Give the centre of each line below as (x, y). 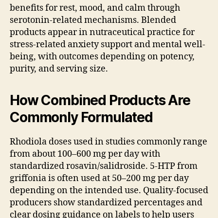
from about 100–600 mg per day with (85, 154)
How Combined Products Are (100, 100)
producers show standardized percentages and (106, 203)
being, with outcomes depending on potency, (102, 57)
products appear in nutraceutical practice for (102, 33)
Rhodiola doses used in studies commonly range (109, 142)
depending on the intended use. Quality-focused (109, 191)
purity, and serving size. (59, 69)
